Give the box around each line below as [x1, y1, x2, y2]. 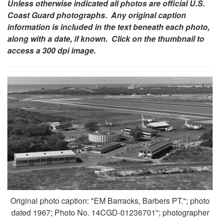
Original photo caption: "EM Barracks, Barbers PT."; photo [10, 195, 210, 207]
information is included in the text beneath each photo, [7, 21, 210, 32]
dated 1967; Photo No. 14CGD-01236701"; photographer [11, 207, 209, 219]
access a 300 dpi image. [7, 44, 96, 56]
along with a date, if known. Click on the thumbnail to [7, 32, 204, 44]
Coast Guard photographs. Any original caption [7, 9, 186, 21]
